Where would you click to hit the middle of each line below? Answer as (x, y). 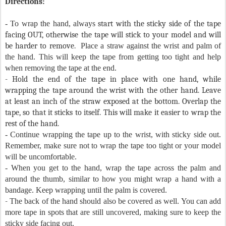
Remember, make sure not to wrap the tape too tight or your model (113, 146)
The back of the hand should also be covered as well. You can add (116, 201)
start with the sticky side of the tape (158, 24)
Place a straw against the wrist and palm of (148, 46)
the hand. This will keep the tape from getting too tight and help (113, 57)
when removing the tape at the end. (61, 68)
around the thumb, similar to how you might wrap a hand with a (113, 179)
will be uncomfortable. (41, 157)
